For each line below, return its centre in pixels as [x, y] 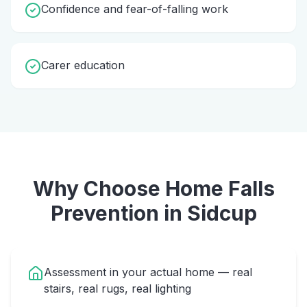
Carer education [83, 65]
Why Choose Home [130, 188]
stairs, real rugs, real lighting [118, 288]
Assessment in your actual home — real [148, 272]
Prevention [105, 213]
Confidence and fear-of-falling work [135, 9]
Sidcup [222, 213]
